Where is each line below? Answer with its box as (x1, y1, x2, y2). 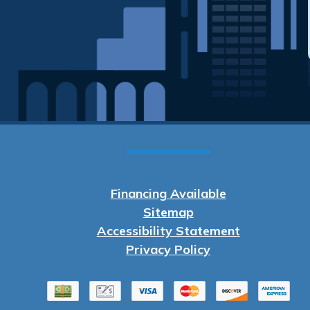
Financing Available (110, 185, 226, 202)
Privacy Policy (126, 241, 211, 258)
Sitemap (143, 204, 194, 221)
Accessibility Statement (96, 223, 240, 239)
